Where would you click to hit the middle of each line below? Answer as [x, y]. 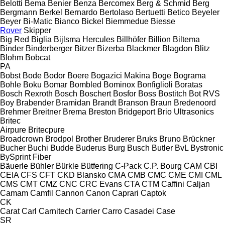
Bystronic [207, 148]
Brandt [104, 102]
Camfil [42, 193]
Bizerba [111, 48]
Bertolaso [118, 12]
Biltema [186, 39]
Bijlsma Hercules [84, 39]
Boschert [95, 93]
